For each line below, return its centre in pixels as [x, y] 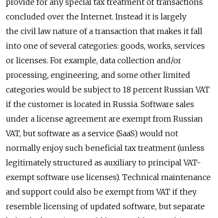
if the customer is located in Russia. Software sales [100, 104]
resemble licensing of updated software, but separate [105, 207]
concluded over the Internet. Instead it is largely [96, 17]
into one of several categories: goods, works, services [105, 46]
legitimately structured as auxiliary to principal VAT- [103, 163]
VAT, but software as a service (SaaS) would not [92, 134]
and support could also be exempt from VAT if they [101, 192]
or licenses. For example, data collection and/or [94, 61]
